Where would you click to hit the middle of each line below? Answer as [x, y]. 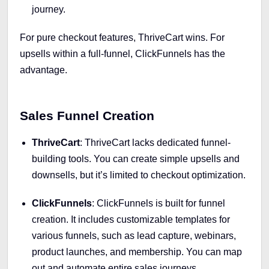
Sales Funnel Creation [87, 115]
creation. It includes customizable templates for [131, 219]
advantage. [44, 70]
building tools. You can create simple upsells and [136, 159]
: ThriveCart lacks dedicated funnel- [155, 142]
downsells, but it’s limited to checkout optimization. [139, 175]
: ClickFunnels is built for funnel [159, 203]
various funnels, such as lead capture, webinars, [134, 235]
